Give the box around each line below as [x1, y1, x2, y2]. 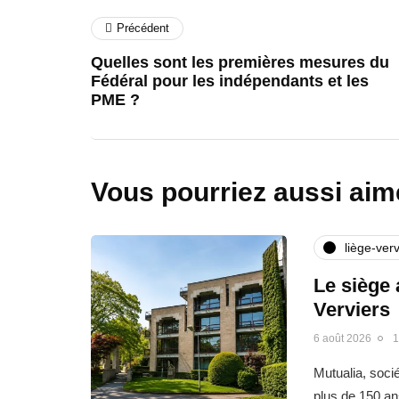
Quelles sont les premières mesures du [91, 53, 389, 71]
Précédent [117, 21, 169, 35]
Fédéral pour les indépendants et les [91, 72, 369, 90]
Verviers [313, 298, 390, 321]
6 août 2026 [313, 332, 371, 345]
